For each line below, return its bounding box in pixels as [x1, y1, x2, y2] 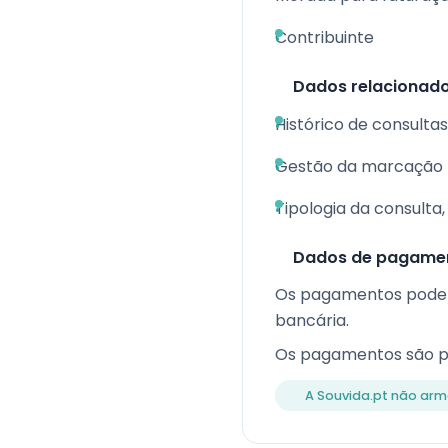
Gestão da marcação [275, 155, 443, 178]
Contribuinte [275, 26, 374, 49]
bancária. [275, 309, 349, 332]
